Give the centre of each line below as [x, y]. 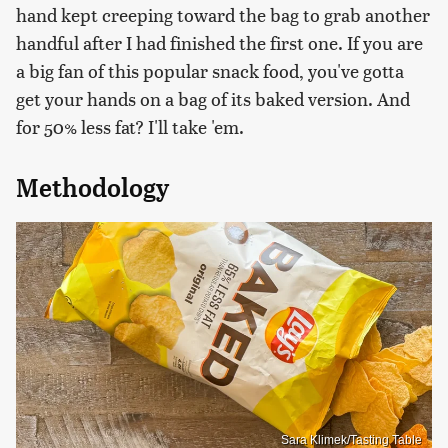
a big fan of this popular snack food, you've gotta [210, 71]
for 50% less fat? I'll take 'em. [132, 127]
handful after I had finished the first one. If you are [219, 43]
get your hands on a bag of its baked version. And [213, 99]
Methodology [92, 188]
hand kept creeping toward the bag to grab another [223, 15]
